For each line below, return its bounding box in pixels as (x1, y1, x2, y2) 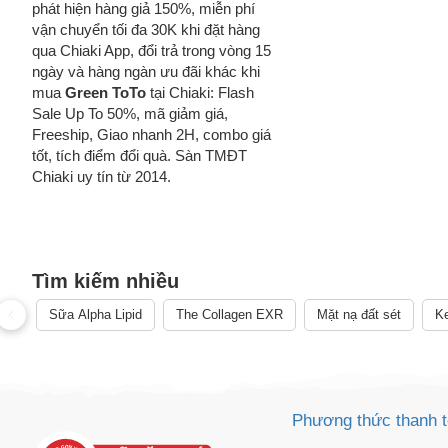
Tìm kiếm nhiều (32, 270, 179, 292)
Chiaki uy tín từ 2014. (32, 168, 171, 185)
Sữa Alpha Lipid (49, 307, 142, 322)
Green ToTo (65, 84, 146, 101)
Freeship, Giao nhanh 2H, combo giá (32, 126, 271, 143)
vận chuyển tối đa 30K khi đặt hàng (32, 21, 260, 38)
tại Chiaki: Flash (146, 84, 254, 101)
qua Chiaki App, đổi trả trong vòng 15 (32, 42, 271, 59)
